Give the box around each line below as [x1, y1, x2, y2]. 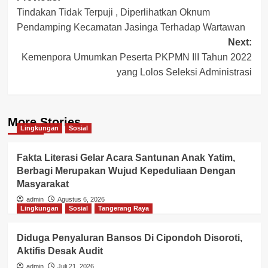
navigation [16, 9, 105, 29]
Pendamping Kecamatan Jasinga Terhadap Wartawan [16, 22, 245, 33]
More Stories [7, 115, 81, 129]
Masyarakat [16, 179, 69, 190]
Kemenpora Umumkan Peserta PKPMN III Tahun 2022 [21, 52, 252, 63]
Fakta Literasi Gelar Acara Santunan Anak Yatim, [16, 153, 235, 163]
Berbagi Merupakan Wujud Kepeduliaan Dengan [16, 166, 236, 176]
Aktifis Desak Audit [16, 246, 103, 257]
